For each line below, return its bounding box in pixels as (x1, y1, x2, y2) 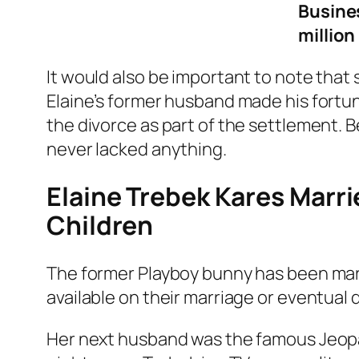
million (298, 22, 356, 47)
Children (46, 208, 154, 244)
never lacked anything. (46, 136, 227, 161)
